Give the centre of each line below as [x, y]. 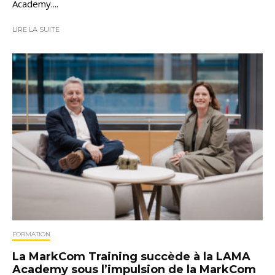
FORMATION [31, 234]
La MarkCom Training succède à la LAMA [131, 256]
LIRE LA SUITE [36, 30]
